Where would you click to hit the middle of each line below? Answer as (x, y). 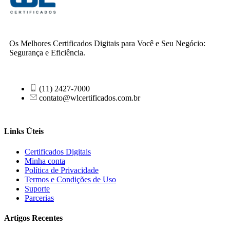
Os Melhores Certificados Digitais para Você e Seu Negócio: (107, 44)
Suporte (37, 188)
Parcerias (39, 198)
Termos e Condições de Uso (70, 179)
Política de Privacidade (62, 170)
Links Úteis (24, 131)
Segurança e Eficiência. (47, 53)
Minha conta (45, 161)
